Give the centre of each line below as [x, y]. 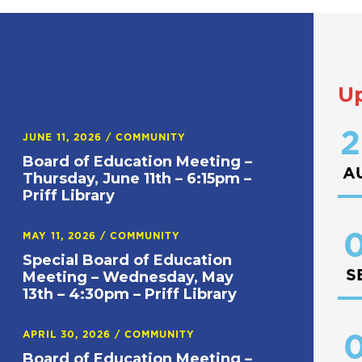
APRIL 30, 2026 [69, 334]
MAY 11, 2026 [62, 236]
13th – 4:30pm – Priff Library [130, 294]
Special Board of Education [128, 260]
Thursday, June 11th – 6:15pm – [137, 178]
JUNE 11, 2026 [65, 137]
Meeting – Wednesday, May [128, 277]
